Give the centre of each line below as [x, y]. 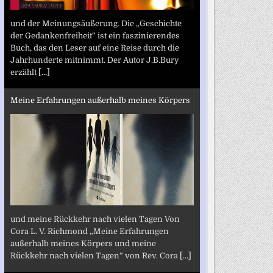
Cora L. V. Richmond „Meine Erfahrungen [89, 231]
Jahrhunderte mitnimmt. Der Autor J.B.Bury [94, 60]
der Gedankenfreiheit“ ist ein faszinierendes [95, 35]
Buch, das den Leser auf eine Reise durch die [94, 48]
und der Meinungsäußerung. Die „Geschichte [96, 23]
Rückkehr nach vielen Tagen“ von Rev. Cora [95, 255]
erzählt [24, 72]
